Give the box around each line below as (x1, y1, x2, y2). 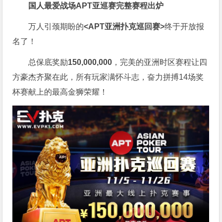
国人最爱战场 (28, 1, 76, 10)
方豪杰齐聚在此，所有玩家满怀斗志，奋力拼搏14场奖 (12, 73, 204, 82)
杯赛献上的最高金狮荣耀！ (12, 88, 108, 97)
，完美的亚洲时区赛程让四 (112, 58, 208, 67)
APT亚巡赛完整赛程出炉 (76, 1, 164, 10)
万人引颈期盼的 (28, 22, 84, 31)
